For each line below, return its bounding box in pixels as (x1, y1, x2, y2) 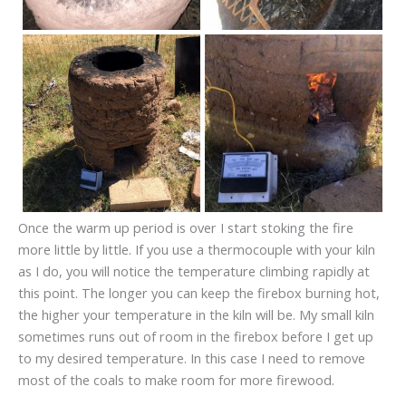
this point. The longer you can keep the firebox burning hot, (18, 283, 380, 302)
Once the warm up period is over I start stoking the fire (18, 217, 353, 237)
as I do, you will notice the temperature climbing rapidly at (18, 261, 370, 280)
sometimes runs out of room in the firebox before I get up (18, 326, 373, 345)
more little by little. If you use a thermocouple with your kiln (18, 239, 375, 258)
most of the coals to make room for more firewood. (18, 370, 334, 389)
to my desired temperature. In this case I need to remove (18, 348, 365, 367)
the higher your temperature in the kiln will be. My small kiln (18, 304, 374, 324)
